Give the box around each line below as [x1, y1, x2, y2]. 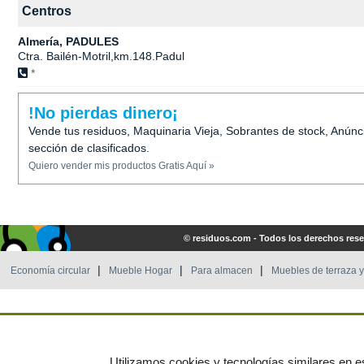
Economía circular [11, 265, 90, 276]
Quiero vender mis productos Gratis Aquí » [28, 160, 214, 171]
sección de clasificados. [28, 141, 149, 154]
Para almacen [191, 265, 253, 276]
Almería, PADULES [18, 35, 119, 48]
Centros [22, 4, 71, 18]
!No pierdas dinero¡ [28, 104, 178, 122]
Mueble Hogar [109, 265, 172, 276]
